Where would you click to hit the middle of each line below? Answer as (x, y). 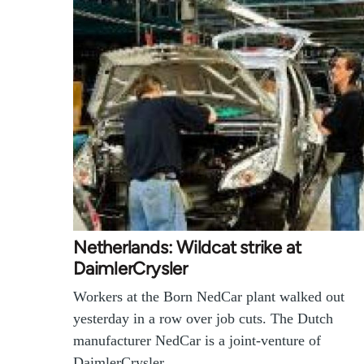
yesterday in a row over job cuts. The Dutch (203, 318)
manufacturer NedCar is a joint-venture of (197, 340)
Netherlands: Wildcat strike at (187, 247)
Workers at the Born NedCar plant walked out (209, 296)
